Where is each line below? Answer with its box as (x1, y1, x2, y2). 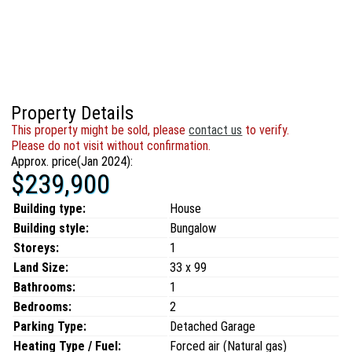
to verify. (242, 123, 290, 137)
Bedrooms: (13, 299, 72, 314)
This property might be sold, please (11, 123, 189, 137)
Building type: (13, 201, 86, 216)
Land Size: (13, 260, 69, 275)
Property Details (11, 102, 134, 124)
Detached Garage (170, 319, 256, 334)
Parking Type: (13, 319, 87, 334)
